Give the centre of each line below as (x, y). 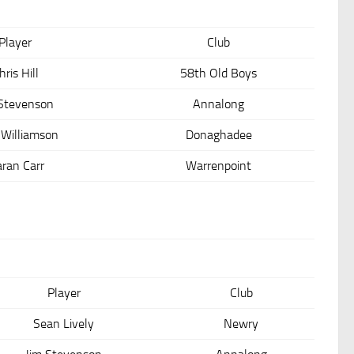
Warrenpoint (218, 166)
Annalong (218, 104)
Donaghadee (218, 135)
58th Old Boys (218, 73)
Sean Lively (64, 323)
